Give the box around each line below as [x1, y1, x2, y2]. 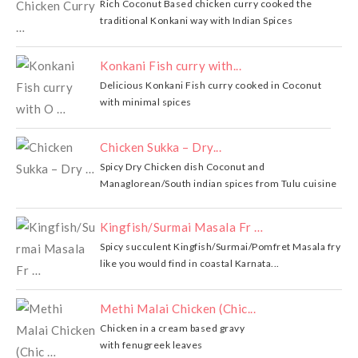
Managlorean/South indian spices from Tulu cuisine [100, 177, 337, 190]
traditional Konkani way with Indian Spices [100, 14, 292, 27]
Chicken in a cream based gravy [100, 322, 245, 335]
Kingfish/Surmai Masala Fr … [100, 220, 264, 235]
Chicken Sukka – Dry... [100, 140, 221, 155]
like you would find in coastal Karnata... [100, 257, 280, 270]
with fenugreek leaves [100, 339, 203, 352]
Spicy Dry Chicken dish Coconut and [100, 161, 265, 173]
